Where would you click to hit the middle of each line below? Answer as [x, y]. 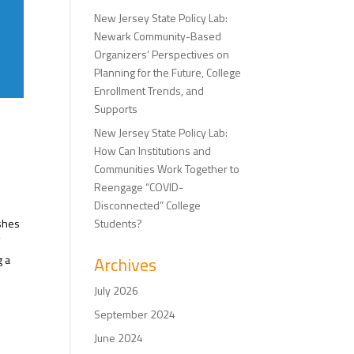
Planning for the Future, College [168, 73]
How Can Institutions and [153, 151]
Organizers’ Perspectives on [162, 55]
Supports [116, 109]
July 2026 [117, 291]
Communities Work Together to [167, 169]
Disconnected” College [148, 205]
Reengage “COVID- [139, 187]
